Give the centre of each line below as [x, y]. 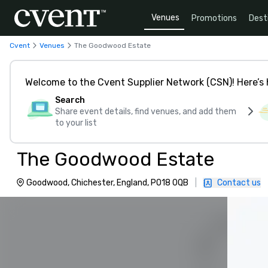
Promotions [214, 18]
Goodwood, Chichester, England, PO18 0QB [107, 183]
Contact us [239, 183]
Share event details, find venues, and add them [146, 112]
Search [70, 100]
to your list [76, 123]
